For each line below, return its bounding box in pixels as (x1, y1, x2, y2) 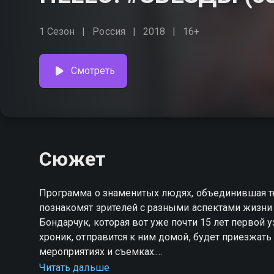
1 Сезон (39, 26, 75, 37)
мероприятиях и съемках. (39, 246, 157, 257)
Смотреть (71, 65, 116, 76)
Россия (92, 26, 125, 37)
